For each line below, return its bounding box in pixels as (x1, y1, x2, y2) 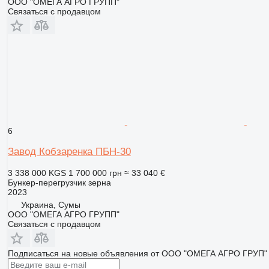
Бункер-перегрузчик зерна (7, 177, 111, 187)
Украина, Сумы (20, 199, 80, 210)
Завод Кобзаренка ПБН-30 (7, 145, 131, 157)
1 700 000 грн (68, 168, 122, 178)
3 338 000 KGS (7, 168, 66, 178)
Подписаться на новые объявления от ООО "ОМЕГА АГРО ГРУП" (7, 248, 267, 258)
